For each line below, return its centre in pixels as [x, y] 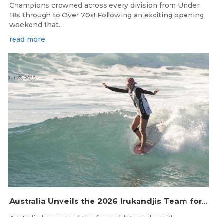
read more [27, 39]
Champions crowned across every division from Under [104, 6]
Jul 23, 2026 [22, 77]
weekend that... [36, 25]
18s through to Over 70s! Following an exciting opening [107, 15]
